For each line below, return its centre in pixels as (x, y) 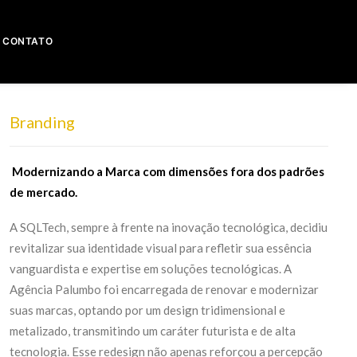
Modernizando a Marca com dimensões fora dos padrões (167, 171)
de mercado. (43, 192)
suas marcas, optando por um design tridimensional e (147, 310)
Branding (42, 122)
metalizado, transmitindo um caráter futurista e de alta (153, 331)
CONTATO (28, 41)
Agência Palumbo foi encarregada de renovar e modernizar (164, 289)
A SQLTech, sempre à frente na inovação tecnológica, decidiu (169, 227)
